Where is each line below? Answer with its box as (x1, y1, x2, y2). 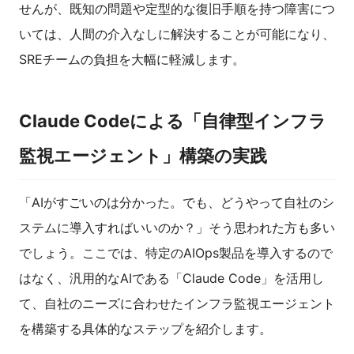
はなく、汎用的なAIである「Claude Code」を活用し (19, 270, 324, 287)
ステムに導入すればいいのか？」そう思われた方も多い (19, 220, 335, 236)
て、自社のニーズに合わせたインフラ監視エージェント (19, 296, 335, 312)
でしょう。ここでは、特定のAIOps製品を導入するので (19, 245, 333, 262)
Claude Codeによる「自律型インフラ (19, 111, 326, 132)
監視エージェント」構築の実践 (19, 145, 267, 167)
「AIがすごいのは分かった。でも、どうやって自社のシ (19, 194, 334, 211)
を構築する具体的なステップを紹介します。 (19, 321, 272, 337)
